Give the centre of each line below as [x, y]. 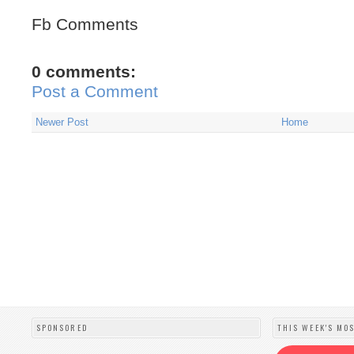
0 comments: [84, 72]
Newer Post [62, 122]
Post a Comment [95, 92]
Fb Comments [85, 25]
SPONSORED [62, 327]
